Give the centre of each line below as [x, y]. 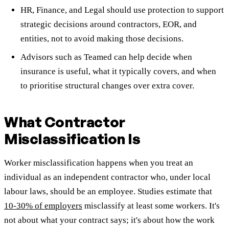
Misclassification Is [72, 139]
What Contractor [65, 122]
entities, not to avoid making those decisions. [102, 39]
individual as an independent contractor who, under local [107, 177]
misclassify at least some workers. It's [151, 206]
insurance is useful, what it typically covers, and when [118, 72]
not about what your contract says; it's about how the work [109, 220]
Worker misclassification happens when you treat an [99, 163]
